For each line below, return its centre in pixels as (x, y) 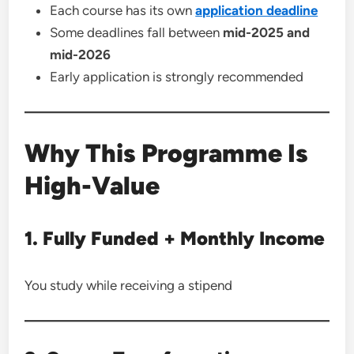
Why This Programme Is (167, 153)
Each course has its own (123, 10)
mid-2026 (81, 55)
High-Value (92, 186)
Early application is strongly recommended (177, 77)
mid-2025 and (267, 32)
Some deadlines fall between (137, 32)
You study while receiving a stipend (129, 285)
